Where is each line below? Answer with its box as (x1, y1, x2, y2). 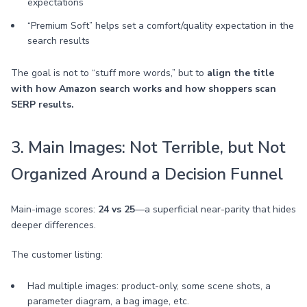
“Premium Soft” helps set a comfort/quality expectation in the (27, 19, 294, 32)
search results (27, 34, 90, 47)
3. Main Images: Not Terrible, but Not (11, 136, 286, 158)
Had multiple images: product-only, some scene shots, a (27, 280, 271, 293)
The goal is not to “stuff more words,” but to (11, 66, 207, 79)
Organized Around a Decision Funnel (11, 163, 283, 185)
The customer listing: (11, 248, 103, 261)
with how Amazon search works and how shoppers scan (11, 82, 276, 95)
